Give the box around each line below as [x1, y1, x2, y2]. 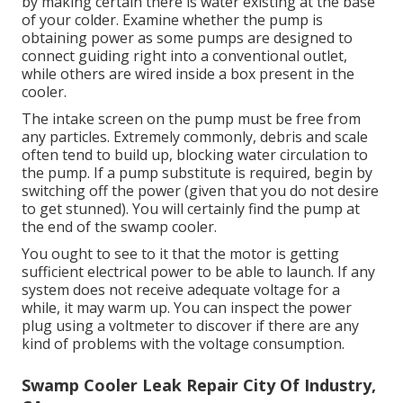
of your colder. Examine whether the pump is [22, 10, 323, 31]
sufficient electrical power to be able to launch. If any [22, 262, 375, 282]
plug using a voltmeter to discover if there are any [22, 316, 359, 336]
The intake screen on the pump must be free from [22, 109, 361, 130]
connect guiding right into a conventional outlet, [22, 46, 347, 67]
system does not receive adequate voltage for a [22, 280, 340, 300]
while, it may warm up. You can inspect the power [22, 298, 352, 318]
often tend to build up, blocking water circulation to [22, 145, 368, 166]
